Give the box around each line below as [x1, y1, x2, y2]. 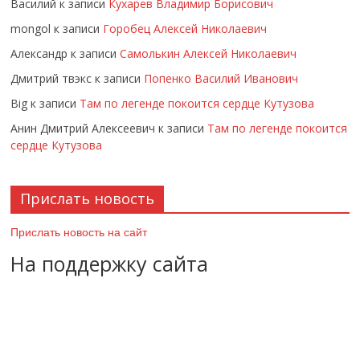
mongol [10, 20, 51, 36]
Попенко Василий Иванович [144, 70, 299, 86]
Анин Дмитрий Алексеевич [10, 120, 156, 136]
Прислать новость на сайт [10, 225, 148, 239]
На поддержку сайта [10, 249, 209, 277]
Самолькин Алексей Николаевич [120, 45, 297, 61]
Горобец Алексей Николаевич [103, 20, 268, 36]
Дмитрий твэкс [10, 70, 92, 86]
